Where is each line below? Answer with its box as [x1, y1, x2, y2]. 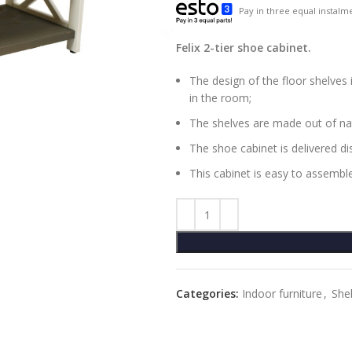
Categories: [176, 286, 239, 301]
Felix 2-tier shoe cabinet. [176, 40, 311, 55]
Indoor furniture [242, 286, 322, 301]
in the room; [189, 90, 251, 105]
